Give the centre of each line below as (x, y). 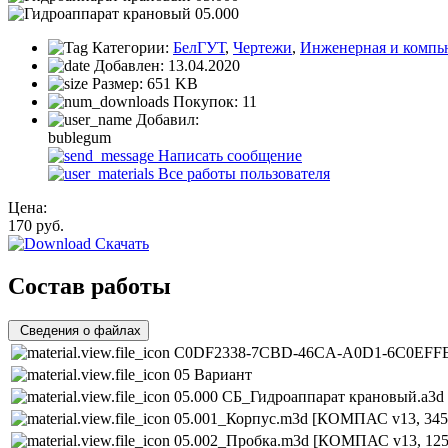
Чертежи (262, 47)
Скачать (120, 243)
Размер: (117, 83)
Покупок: (205, 101)
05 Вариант (213, 374)
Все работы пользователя (242, 173)
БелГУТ (199, 47)
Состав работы (89, 285)
